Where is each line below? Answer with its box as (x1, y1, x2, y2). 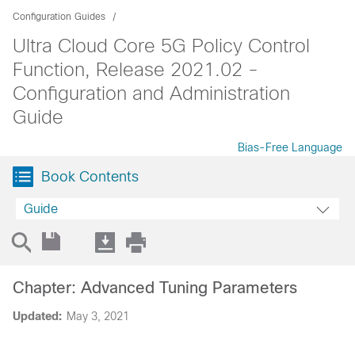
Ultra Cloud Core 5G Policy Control (13, 35, 310, 56)
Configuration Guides (13, 11, 105, 22)
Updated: (13, 310, 62, 323)
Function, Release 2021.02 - (13, 59, 258, 80)
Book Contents (41, 169, 139, 185)
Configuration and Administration (13, 82, 290, 104)
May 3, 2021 (67, 310, 129, 323)
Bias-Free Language (238, 141, 342, 154)
